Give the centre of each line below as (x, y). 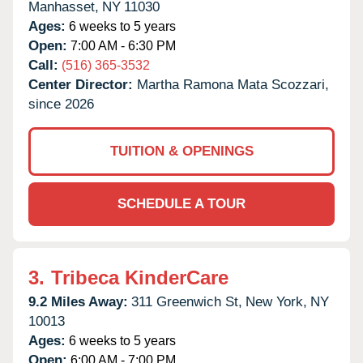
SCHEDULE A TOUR (181, 203)
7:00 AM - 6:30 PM (122, 45)
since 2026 (61, 104)
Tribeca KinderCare (140, 277)
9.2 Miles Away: (78, 301)
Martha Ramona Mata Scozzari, (233, 84)
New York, (276, 301)
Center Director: (83, 84)
